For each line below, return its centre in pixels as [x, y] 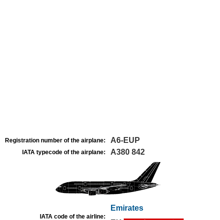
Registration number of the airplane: [55, 140]
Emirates [127, 208]
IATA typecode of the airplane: [64, 152]
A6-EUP [125, 140]
